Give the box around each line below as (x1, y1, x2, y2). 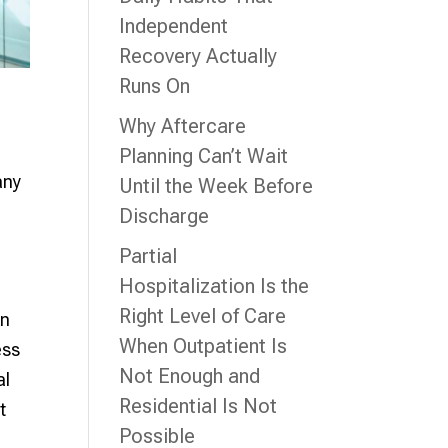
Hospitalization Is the (119, 274, 310, 298)
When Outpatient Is (119, 334, 288, 358)
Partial (119, 244, 178, 268)
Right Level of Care (119, 304, 287, 328)
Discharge (119, 204, 210, 228)
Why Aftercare (119, 114, 247, 138)
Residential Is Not (119, 394, 278, 418)
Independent (119, 14, 229, 38)
